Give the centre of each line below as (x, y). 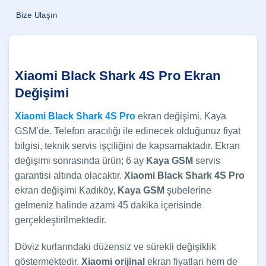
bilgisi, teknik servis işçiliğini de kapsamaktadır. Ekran (127, 145)
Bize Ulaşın (37, 15)
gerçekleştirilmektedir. (61, 220)
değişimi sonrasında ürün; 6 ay (80, 160)
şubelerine (188, 190)
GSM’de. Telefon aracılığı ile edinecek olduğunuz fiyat (128, 131)
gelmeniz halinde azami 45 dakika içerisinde (108, 205)
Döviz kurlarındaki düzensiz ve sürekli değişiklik (115, 247)
